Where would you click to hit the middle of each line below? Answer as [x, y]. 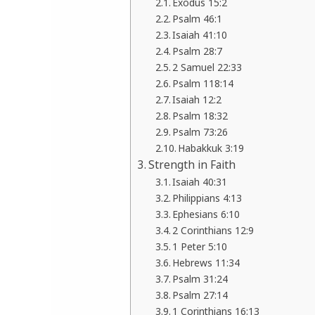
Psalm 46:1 [198, 19]
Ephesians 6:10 [206, 214]
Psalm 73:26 [200, 132]
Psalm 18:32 [200, 116]
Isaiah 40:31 [200, 182]
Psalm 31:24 [200, 279]
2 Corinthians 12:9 [213, 231]
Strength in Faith [192, 165]
